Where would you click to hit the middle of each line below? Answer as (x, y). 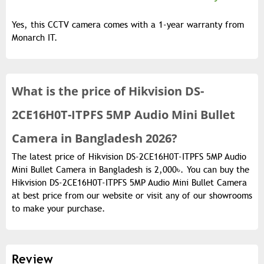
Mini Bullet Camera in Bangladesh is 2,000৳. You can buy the (131, 169)
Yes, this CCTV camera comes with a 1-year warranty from (128, 24)
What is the (47, 91)
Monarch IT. (35, 37)
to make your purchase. (59, 208)
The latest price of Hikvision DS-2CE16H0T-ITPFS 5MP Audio (129, 156)
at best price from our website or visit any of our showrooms (132, 195)
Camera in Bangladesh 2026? (95, 138)
